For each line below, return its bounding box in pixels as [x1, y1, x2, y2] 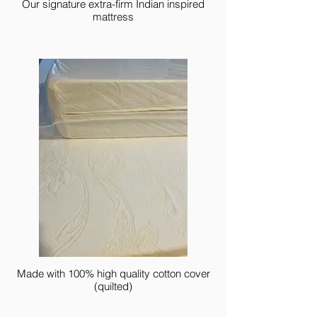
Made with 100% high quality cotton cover [16, 267, 210, 280]
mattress [93, 10, 134, 23]
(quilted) [94, 279, 132, 293]
